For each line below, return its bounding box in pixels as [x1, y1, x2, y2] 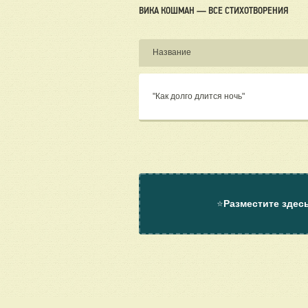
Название [153, 47, 191, 58]
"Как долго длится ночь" [153, 91, 247, 102]
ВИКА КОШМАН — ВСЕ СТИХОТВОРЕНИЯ [139, 5, 288, 16]
